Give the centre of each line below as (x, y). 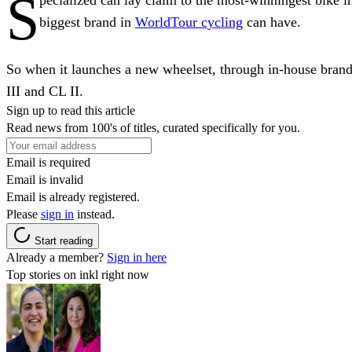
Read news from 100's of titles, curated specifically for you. (153, 127)
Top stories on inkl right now (78, 274)
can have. (272, 22)
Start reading (64, 240)
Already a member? (57, 257)
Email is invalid (45, 179)
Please (24, 214)
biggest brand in (87, 22)
